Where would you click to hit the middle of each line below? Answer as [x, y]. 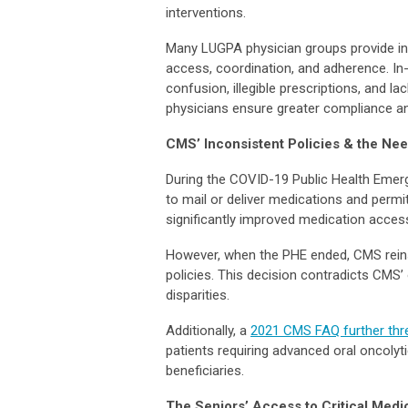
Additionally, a [208, 330]
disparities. [198, 295]
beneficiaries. [205, 370]
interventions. [206, 12]
